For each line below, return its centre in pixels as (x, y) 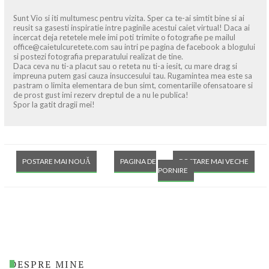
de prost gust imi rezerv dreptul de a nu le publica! (101, 95)
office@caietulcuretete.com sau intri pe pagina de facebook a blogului (134, 47)
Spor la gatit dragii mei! (54, 105)
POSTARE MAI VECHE (214, 162)
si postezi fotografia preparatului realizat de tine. (98, 57)
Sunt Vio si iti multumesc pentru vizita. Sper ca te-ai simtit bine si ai (129, 18)
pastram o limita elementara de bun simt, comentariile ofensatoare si (133, 86)
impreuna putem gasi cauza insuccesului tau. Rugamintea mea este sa (133, 76)
